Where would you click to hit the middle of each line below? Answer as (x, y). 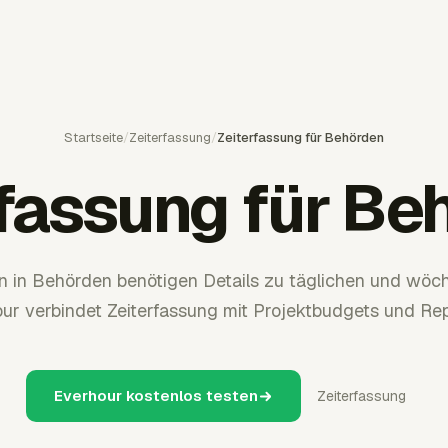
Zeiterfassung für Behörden (300, 137)
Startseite (93, 137)
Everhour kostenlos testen (156, 395)
